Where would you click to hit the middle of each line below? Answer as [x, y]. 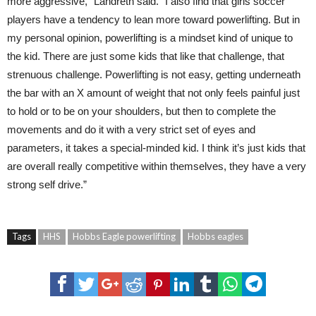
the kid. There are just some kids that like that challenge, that [146, 56]
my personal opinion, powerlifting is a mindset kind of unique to [150, 37]
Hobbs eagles [215, 236]
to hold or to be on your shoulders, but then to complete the [141, 111]
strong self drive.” [47, 184]
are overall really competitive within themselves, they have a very [157, 166]
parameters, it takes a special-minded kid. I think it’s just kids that [156, 147]
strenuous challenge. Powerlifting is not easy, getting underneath [154, 74]
